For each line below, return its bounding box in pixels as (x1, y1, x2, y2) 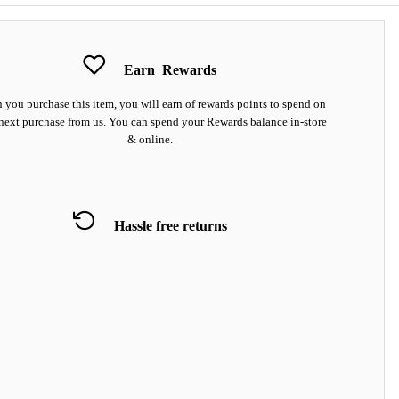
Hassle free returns (113, 218, 227, 233)
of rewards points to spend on (184, 97, 326, 110)
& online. (126, 133, 173, 146)
